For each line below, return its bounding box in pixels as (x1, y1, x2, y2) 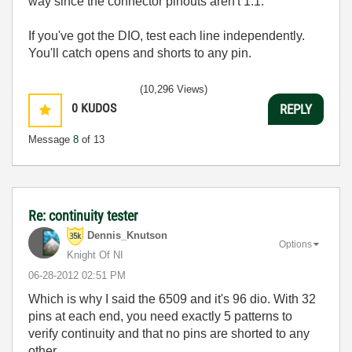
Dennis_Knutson (87, 229, 167, 242)
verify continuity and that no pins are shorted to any (28, 327, 310, 340)
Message (28, 134, 73, 145)
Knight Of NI (67, 249, 123, 261)
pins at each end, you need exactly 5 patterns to (28, 310, 292, 323)
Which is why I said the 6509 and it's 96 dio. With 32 (28, 292, 316, 306)
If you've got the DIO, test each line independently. (28, 29, 308, 42)
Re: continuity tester (28, 207, 137, 224)
